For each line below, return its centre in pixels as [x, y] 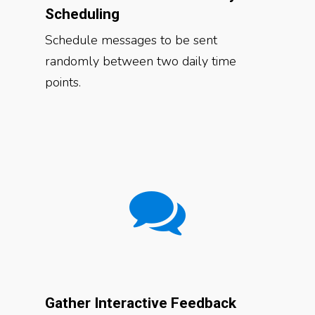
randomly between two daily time [141, 61]
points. [63, 82]
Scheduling [82, 14]
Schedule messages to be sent [131, 40]
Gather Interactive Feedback [141, 303]
